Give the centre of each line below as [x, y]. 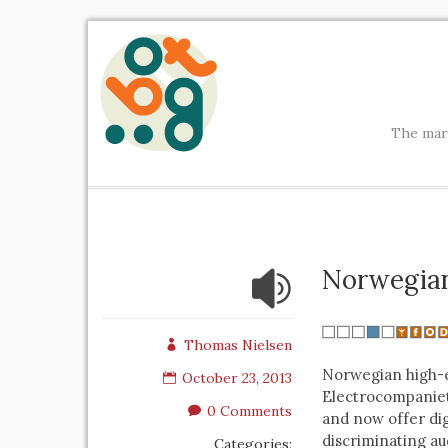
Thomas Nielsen [238, 345]
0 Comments [249, 411]
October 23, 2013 [237, 378]
